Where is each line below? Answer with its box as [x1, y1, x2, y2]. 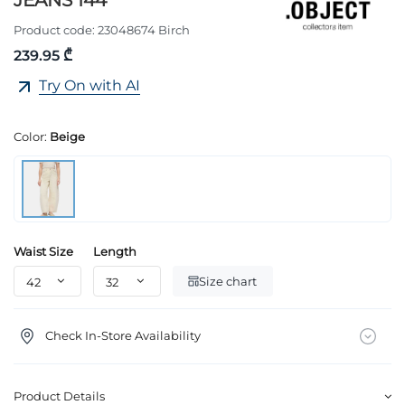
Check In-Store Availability [44, 327, 201, 343]
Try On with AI [39, 77, 140, 95]
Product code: [14, 22, 95, 37]
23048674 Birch [98, 22, 190, 37]
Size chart [199, 273, 258, 288]
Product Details [14, 388, 105, 403]
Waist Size [14, 244, 73, 259]
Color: [14, 128, 50, 144]
